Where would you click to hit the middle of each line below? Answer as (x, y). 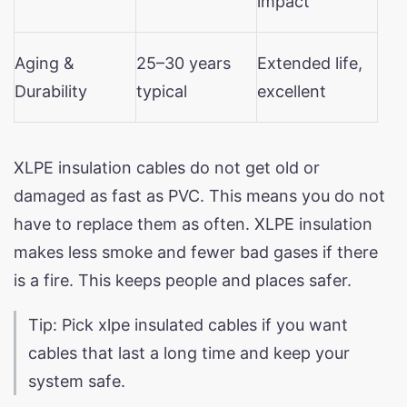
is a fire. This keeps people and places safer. (183, 280)
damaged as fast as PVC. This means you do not (199, 195)
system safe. (77, 381)
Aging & (45, 63)
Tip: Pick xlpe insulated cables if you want (188, 324)
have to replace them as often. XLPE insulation (193, 223)
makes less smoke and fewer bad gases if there (196, 252)
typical (162, 91)
